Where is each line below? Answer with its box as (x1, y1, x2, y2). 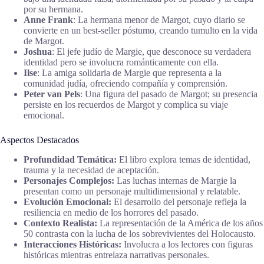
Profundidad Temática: (24, 154, 117, 164)
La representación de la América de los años (97, 217, 263, 228)
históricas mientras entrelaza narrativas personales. (24, 249, 209, 260)
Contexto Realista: (24, 217, 97, 228)
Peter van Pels (24, 88, 80, 99)
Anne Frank (24, 14, 73, 25)
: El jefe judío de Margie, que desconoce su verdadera (52, 46, 251, 57)
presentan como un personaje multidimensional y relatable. (24, 186, 240, 196)
